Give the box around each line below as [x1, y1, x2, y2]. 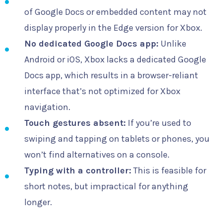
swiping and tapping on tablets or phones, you [24, 133, 210, 144]
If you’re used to [125, 117, 191, 128]
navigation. [24, 101, 70, 112]
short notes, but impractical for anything [24, 180, 188, 192]
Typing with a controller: [24, 165, 131, 176]
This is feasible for [131, 165, 206, 176]
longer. [24, 196, 52, 208]
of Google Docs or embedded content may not [24, 6, 207, 17]
